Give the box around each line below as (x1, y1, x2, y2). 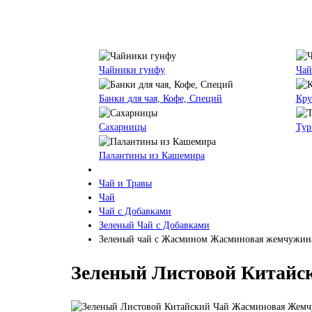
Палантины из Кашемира (99, 150, 205, 161)
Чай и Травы (99, 178, 152, 189)
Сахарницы (99, 121, 146, 132)
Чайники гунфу (99, 65, 165, 76)
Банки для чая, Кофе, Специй (99, 93, 222, 104)
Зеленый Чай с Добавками (99, 219, 210, 231)
